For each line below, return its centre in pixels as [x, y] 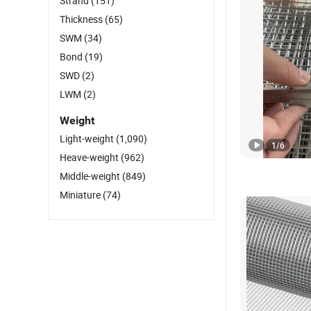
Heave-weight [90, 157]
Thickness [82, 19]
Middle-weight [91, 176]
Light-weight [88, 138]
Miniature [81, 195]
